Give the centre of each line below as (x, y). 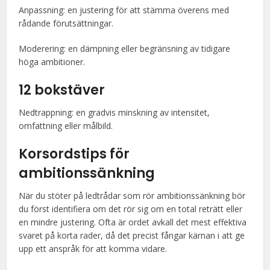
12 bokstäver (62, 90)
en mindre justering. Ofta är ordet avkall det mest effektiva (133, 222)
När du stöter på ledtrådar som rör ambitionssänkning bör (132, 196)
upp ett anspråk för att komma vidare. (93, 249)
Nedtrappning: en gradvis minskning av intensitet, (115, 112)
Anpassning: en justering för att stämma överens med (124, 10)
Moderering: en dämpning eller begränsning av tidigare (125, 49)
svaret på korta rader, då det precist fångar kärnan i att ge (132, 235)
